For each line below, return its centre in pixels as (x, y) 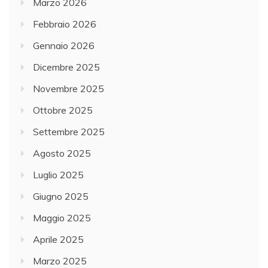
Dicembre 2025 (66, 67)
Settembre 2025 (69, 132)
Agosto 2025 (62, 153)
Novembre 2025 (68, 89)
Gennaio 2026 (64, 46)
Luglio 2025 (58, 175)
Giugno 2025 (61, 197)
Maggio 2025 (62, 218)
